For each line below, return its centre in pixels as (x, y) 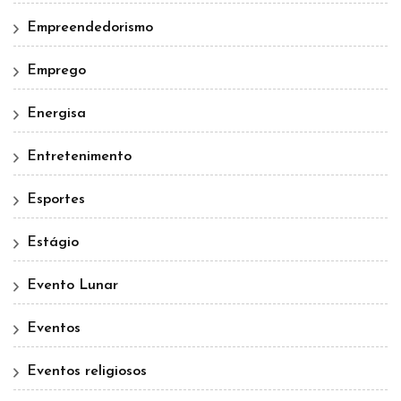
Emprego (56, 71)
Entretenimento (79, 157)
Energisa (56, 114)
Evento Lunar (73, 286)
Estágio (53, 243)
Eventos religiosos (87, 372)
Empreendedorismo (90, 28)
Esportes (56, 200)
